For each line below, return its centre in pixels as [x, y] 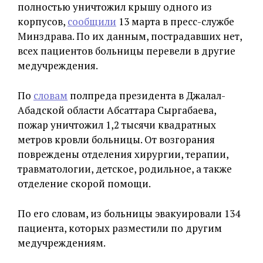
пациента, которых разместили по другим [120, 228]
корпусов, [43, 21]
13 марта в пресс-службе [175, 21]
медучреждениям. [62, 243]
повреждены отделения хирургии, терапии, [123, 154]
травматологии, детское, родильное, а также [125, 169]
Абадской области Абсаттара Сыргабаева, [117, 110]
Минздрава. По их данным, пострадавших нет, [130, 36]
